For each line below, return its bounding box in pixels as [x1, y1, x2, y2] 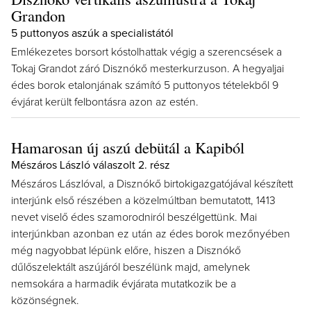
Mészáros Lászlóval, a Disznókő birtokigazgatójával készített [11, 178, 293, 190]
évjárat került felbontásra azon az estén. [11, 96, 199, 108]
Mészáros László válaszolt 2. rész [11, 160, 170, 171]
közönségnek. [11, 295, 79, 306]
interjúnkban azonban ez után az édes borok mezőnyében [11, 228, 290, 239]
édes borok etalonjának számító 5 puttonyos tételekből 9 [11, 80, 278, 91]
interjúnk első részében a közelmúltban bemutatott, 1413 [11, 195, 276, 206]
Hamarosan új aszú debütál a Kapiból [11, 137, 244, 158]
